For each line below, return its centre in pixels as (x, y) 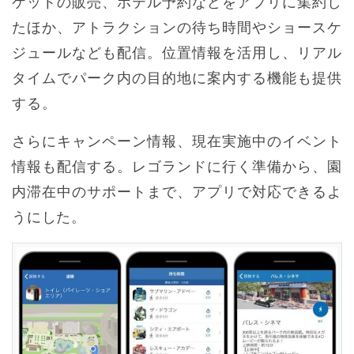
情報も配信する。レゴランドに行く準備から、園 (177, 167)
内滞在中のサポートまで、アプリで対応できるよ (177, 192)
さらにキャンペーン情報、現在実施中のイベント (177, 142)
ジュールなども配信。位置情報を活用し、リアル (177, 53)
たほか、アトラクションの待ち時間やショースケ (177, 28)
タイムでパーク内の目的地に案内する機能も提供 (177, 79)
